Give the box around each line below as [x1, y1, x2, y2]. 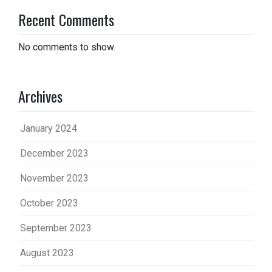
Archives [18, 85, 63, 107]
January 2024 [20, 123, 77, 135]
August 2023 [20, 247, 74, 259]
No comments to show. [18, 41, 115, 53]
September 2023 [20, 222, 92, 234]
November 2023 [20, 172, 89, 185]
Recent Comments [18, 8, 114, 31]
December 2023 [20, 148, 89, 160]
